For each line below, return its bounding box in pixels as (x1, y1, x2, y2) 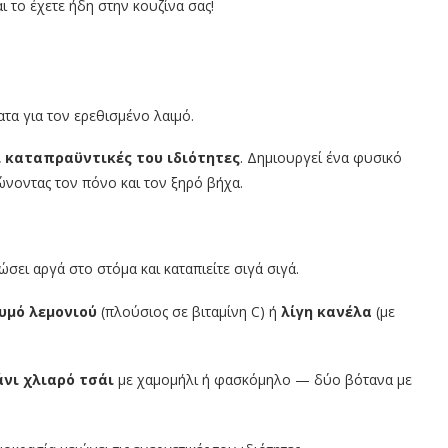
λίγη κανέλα (281, 302, 372, 322)
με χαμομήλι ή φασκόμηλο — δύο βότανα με (114, 370, 412, 390)
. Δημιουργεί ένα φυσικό (240, 148, 402, 168)
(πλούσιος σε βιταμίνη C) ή (97, 302, 281, 322)
